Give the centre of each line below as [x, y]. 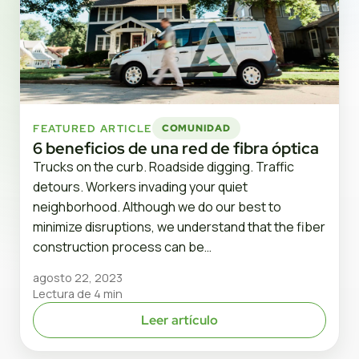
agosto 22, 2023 [78, 278]
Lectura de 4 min [78, 294]
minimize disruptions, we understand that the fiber [179, 227]
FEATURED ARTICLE [93, 128]
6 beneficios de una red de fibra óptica [176, 149]
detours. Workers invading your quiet [140, 187]
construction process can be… [122, 247]
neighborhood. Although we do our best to [157, 207]
